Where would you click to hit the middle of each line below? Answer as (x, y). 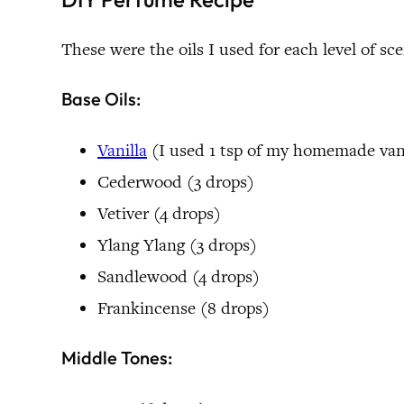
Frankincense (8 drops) (184, 308)
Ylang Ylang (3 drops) (177, 244)
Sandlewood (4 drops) (179, 276)
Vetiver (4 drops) (159, 213)
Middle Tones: (117, 358)
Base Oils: (101, 99)
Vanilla (122, 150)
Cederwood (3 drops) (176, 181)
